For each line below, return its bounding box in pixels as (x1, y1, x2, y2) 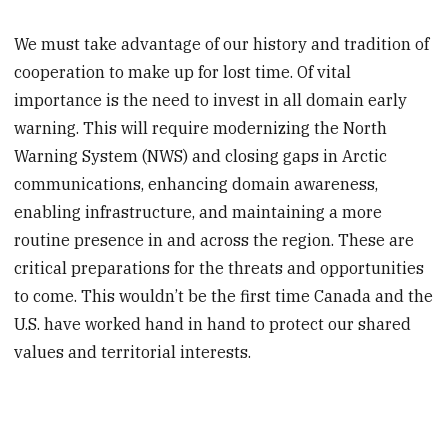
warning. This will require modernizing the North (14, 118, 388, 139)
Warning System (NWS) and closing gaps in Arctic (14, 146, 388, 167)
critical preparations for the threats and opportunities (14, 258, 425, 279)
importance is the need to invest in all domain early (14, 90, 408, 111)
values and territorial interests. (14, 342, 252, 363)
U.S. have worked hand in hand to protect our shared (14, 314, 412, 335)
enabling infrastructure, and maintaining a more (14, 202, 383, 223)
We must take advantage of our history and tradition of (14, 34, 430, 55)
